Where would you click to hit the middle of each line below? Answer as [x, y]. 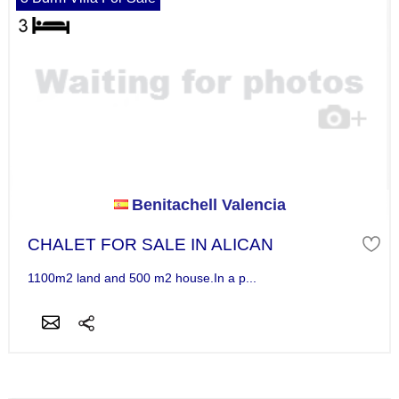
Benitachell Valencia [208, 204]
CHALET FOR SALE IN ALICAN [150, 244]
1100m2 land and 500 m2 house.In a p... [142, 277]
